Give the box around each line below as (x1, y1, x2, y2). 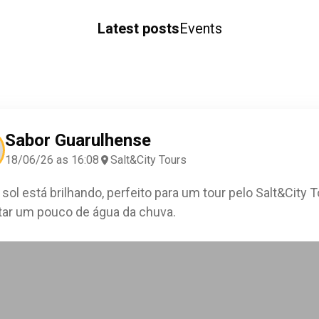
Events (179, 20, 222, 37)
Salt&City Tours (110, 153, 187, 167)
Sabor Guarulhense (4, 130, 151, 150)
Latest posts (97, 20, 179, 37)
